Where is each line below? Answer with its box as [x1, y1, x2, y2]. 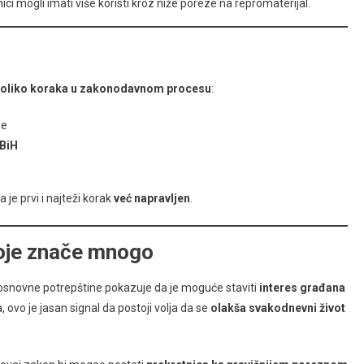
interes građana [259, 281, 345, 295]
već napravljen [114, 192, 190, 206]
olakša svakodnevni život [210, 301, 345, 315]
